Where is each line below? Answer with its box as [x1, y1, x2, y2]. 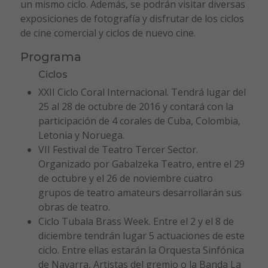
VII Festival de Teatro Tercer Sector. [38, 143, 198, 157]
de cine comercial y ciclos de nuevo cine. [20, 26, 196, 40]
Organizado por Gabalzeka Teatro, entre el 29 [38, 157, 245, 171]
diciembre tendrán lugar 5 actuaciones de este [38, 229, 245, 243]
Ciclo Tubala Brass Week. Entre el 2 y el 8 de [38, 215, 234, 229]
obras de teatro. [38, 200, 110, 214]
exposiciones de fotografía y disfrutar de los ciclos [20, 12, 244, 26]
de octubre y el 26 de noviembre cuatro [38, 172, 213, 185]
